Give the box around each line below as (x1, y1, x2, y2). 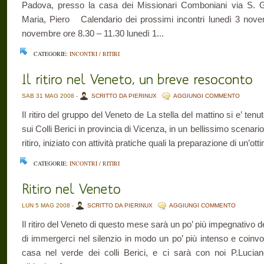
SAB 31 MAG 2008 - (22, 93, 80, 99)
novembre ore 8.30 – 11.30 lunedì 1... (22, 28, 164, 38)
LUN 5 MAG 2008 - (22, 202, 75, 209)
